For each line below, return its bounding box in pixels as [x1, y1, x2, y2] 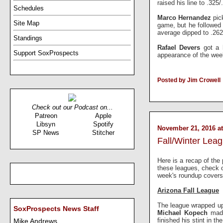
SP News [32, 128, 59, 136]
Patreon [34, 111, 57, 119]
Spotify [93, 120, 113, 128]
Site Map [13, 19, 39, 27]
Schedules [13, 4, 44, 12]
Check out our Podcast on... [31, 103, 113, 111]
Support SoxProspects [13, 49, 79, 57]
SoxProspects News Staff [13, 205, 99, 213]
